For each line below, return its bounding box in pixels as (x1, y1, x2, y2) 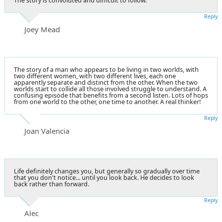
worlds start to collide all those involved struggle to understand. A (14, 84, 207, 93)
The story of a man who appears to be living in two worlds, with (14, 65, 199, 74)
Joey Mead (24, 24, 60, 34)
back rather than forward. (14, 179, 89, 188)
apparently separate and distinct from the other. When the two (14, 78, 198, 87)
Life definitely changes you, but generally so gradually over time (14, 166, 200, 175)
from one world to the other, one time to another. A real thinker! (14, 97, 201, 106)
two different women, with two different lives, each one (14, 71, 176, 80)
